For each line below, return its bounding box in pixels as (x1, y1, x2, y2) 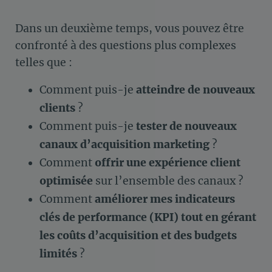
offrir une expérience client (95, 156, 240, 170)
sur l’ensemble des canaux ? (93, 174, 243, 188)
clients (39, 101, 75, 115)
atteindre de (136, 83, 203, 97)
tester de (136, 120, 185, 134)
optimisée (39, 174, 93, 188)
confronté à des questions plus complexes (15, 39, 236, 53)
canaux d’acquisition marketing (39, 138, 209, 152)
